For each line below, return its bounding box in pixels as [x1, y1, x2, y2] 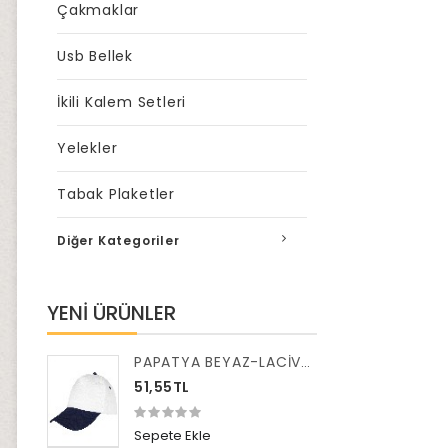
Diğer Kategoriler [57, 232, 180, 249]
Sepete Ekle [134, 426, 211, 445]
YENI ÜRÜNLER [47, 299, 176, 327]
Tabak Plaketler [57, 184, 175, 204]
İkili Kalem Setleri [57, 92, 187, 112]
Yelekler [57, 138, 118, 158]
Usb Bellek [57, 46, 133, 66]
